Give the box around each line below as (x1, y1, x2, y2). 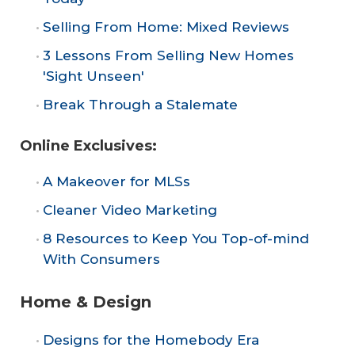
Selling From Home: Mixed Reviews (43, 18, 289, 35)
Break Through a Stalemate (43, 96, 238, 113)
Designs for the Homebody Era (43, 331, 259, 348)
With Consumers (43, 251, 160, 268)
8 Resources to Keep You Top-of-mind (43, 231, 309, 247)
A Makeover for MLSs (43, 174, 190, 190)
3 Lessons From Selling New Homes (43, 47, 294, 63)
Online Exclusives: (20, 137, 157, 155)
